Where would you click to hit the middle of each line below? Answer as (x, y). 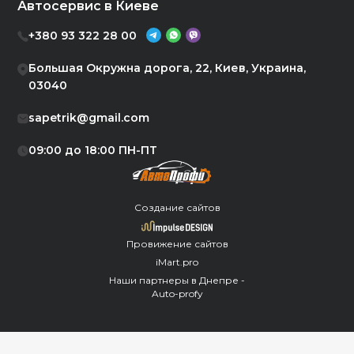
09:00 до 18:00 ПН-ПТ (93, 150)
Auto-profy (177, 293)
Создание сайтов (177, 207)
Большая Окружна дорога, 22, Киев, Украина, (168, 68)
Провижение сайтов (177, 243)
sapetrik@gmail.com (89, 117)
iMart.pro (177, 262)
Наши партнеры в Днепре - (177, 280)
